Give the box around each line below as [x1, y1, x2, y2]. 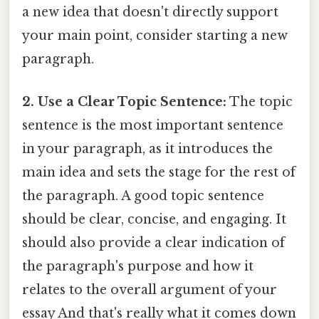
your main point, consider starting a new [22, 28, 288, 44]
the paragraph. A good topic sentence [22, 187, 264, 204]
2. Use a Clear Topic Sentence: [22, 93, 226, 110]
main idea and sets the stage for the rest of [22, 164, 296, 180]
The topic [226, 93, 293, 110]
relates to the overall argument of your [22, 281, 277, 298]
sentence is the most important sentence [22, 117, 283, 133]
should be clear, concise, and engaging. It [22, 211, 286, 227]
